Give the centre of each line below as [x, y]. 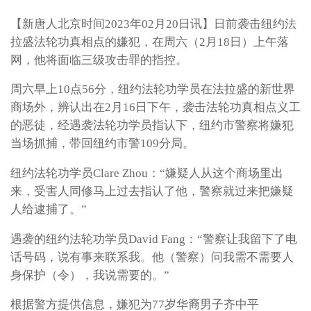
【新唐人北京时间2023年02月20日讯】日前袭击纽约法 [153, 24]
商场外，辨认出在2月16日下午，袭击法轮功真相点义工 [155, 108]
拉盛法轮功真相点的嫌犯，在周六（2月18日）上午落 [150, 42]
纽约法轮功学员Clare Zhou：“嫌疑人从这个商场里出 [147, 173]
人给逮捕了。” [49, 209]
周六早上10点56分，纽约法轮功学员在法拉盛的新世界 [153, 90]
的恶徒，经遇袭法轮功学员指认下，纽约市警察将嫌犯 [152, 126]
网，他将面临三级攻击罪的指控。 [99, 60]
